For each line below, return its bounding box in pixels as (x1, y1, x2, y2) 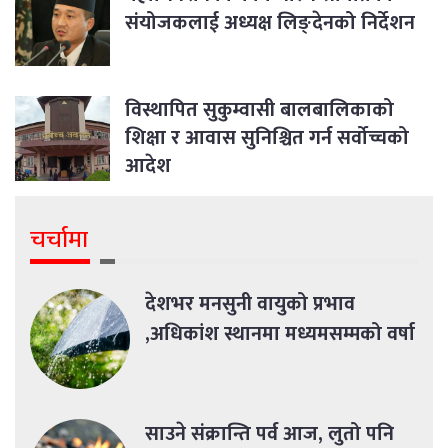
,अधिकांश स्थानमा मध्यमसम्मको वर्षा (145, 317, 415, 352)
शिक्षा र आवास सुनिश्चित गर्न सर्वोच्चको (125, 121, 409, 156)
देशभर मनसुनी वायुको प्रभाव (145, 287, 355, 322)
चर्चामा (30, 220, 88, 261)
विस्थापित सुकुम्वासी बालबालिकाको (125, 93, 394, 128)
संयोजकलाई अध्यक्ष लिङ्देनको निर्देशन (125, 6, 415, 41)
